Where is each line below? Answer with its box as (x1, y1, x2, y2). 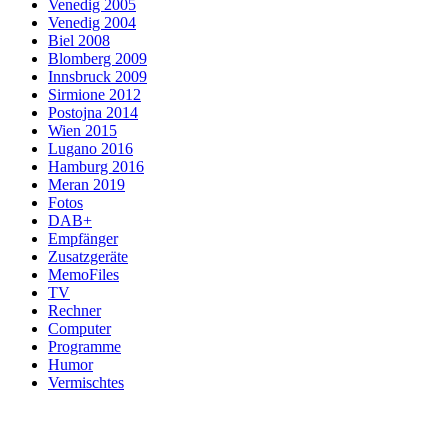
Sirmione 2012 (48, 86, 141, 104)
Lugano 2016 (48, 140, 133, 158)
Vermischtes (48, 374, 124, 392)
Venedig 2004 (48, 14, 136, 32)
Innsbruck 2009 (48, 68, 147, 86)
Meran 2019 (48, 176, 125, 194)
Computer (48, 320, 111, 338)
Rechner (48, 302, 101, 320)
